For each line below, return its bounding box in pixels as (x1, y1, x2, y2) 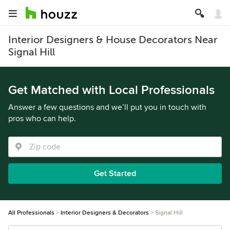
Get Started (94, 168, 136, 179)
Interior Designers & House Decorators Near (8, 34, 218, 46)
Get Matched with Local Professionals (8, 83, 215, 98)
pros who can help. (8, 113, 76, 124)
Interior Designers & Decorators (61, 209, 149, 217)
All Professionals (8, 209, 54, 217)
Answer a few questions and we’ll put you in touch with (8, 102, 206, 112)
